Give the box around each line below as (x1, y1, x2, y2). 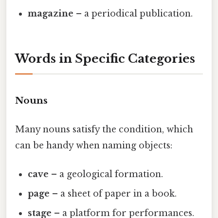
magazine (28, 8, 74, 19)
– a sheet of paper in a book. (50, 188, 177, 200)
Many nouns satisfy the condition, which (15, 124, 193, 135)
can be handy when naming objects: (15, 140, 172, 151)
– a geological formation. (49, 169, 163, 180)
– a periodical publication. (73, 8, 193, 19)
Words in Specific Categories (15, 51, 195, 66)
